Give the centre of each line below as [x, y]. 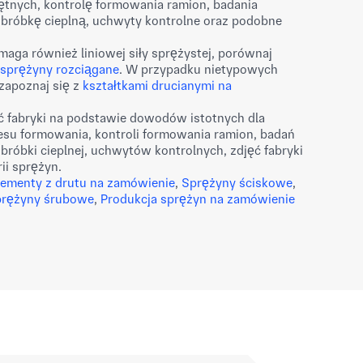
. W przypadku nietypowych [199, 69]
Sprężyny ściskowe [237, 183]
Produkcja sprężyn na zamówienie [198, 199]
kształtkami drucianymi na [157, 85]
